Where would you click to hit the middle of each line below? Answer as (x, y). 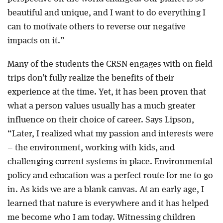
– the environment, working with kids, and (91, 148)
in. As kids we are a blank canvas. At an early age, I (106, 190)
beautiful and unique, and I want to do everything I (106, 13)
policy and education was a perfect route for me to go (110, 176)
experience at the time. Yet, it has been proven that (107, 92)
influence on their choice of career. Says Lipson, (101, 120)
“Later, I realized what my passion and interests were (110, 134)
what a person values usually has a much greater (101, 106)
